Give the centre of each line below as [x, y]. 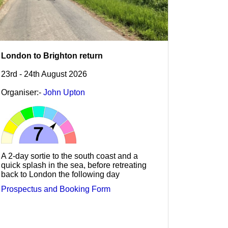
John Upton [64, 93]
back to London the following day [60, 175]
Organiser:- [22, 93]
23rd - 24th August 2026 [44, 74]
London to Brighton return [52, 56]
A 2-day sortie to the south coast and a [69, 156]
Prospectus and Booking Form [56, 189]
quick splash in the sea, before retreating [74, 165]
